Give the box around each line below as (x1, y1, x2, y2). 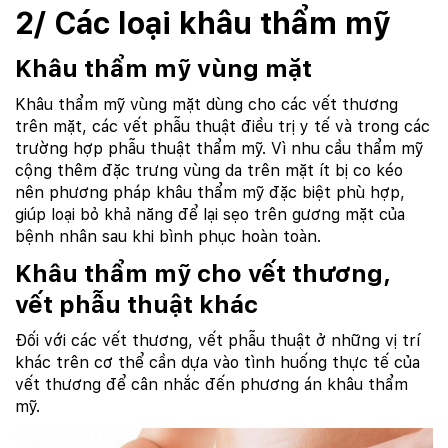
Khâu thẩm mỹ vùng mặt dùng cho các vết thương (15, 95, 398, 115)
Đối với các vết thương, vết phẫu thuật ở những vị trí (15, 331, 420, 351)
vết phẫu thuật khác (15, 290, 258, 320)
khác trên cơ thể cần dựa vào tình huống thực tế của (15, 353, 420, 373)
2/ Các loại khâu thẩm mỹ (15, 5, 391, 42)
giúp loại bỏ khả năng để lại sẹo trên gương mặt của (15, 205, 405, 225)
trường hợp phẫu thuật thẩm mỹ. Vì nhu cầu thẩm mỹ (15, 139, 423, 159)
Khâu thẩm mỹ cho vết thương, (15, 259, 391, 289)
